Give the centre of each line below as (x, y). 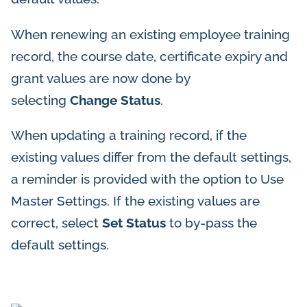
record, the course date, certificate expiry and (149, 56)
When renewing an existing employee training (150, 34)
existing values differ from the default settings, (151, 157)
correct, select (57, 222)
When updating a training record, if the (129, 135)
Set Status (134, 222)
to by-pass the (211, 222)
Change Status (115, 100)
